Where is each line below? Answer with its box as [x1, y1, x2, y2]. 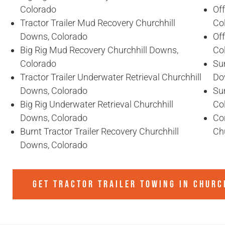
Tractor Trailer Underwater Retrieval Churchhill [20, 72, 201, 83]
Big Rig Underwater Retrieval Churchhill [20, 99, 173, 110]
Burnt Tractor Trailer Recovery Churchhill [20, 126, 179, 137]
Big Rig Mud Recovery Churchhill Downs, [20, 45, 178, 56]
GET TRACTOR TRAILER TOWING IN [32, 178, 193, 191]
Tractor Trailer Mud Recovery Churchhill [20, 18, 175, 29]
